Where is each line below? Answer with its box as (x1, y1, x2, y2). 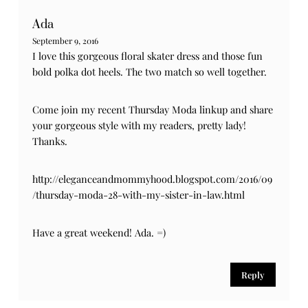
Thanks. (32, 133, 68, 148)
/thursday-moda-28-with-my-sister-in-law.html (32, 187, 245, 201)
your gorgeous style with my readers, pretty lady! (32, 118, 247, 132)
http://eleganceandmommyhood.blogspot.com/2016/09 (32, 171, 273, 186)
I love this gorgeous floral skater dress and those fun (32, 48, 263, 63)
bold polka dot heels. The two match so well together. (32, 64, 267, 78)
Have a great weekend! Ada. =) (32, 225, 166, 239)
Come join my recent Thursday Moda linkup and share (32, 102, 274, 116)
